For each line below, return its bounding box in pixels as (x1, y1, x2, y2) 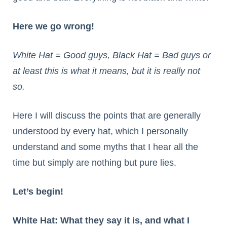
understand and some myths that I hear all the (13, 142, 198, 153)
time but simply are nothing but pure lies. (13, 158, 176, 168)
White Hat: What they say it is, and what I (13, 215, 190, 226)
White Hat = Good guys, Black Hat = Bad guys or (13, 50, 211, 61)
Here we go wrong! (13, 21, 94, 32)
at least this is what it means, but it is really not (13, 66, 200, 77)
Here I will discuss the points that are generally (13, 110, 201, 121)
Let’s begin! (13, 186, 63, 197)
